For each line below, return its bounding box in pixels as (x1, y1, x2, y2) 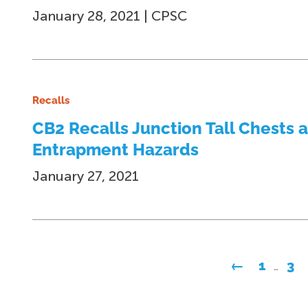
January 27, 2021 (32, 168, 139, 184)
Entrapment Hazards (32, 140, 199, 159)
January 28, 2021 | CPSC (32, 8, 187, 24)
